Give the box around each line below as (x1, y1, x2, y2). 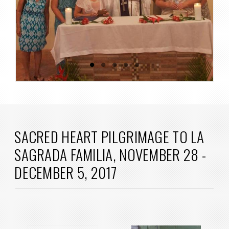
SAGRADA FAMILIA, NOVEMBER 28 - (14, 143, 207, 165)
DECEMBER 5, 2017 (14, 161, 117, 183)
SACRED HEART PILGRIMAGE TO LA (14, 125, 204, 147)
